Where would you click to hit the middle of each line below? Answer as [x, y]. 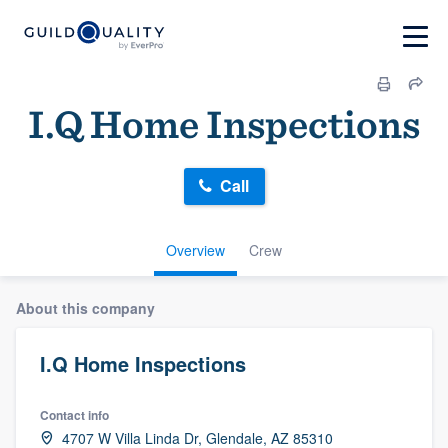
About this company [85, 307]
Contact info [74, 414]
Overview [195, 249]
